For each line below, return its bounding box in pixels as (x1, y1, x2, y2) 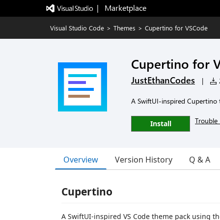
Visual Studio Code (50, 24, 104, 32)
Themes (113, 24, 136, 32)
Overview (63, 154, 98, 165)
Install (150, 119, 171, 128)
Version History (115, 154, 172, 165)
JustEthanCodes (131, 74, 195, 86)
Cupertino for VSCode (145, 24, 208, 32)
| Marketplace (96, 2, 146, 13)
